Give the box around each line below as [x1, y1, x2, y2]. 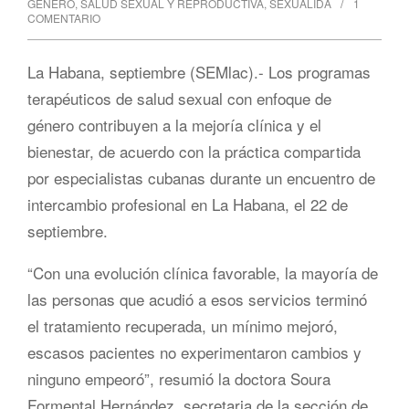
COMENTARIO [27, 9, 100, 26]
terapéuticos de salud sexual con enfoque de [27, 86, 331, 110]
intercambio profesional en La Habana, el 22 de [27, 192, 348, 215]
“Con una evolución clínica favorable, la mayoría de [27, 260, 378, 284]
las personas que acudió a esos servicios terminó [27, 287, 367, 310]
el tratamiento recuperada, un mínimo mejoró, [27, 313, 338, 337]
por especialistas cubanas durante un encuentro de [27, 165, 375, 189]
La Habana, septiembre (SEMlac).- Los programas [27, 59, 371, 83]
